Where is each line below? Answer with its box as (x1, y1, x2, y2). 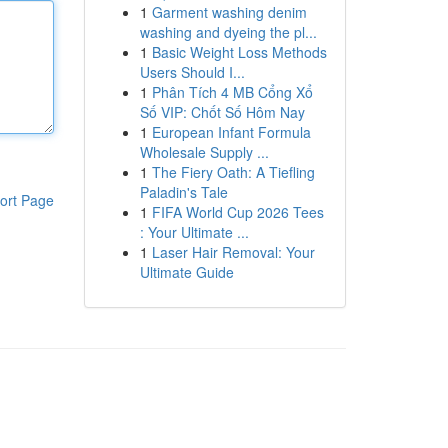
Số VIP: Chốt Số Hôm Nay (139, 102, 305, 122)
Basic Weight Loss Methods (151, 42, 327, 62)
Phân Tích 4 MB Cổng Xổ (151, 82, 313, 102)
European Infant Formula (151, 122, 311, 142)
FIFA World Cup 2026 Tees (151, 202, 324, 222)
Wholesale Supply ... (139, 142, 269, 162)
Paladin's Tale (139, 182, 228, 202)
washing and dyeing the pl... (139, 22, 317, 42)
